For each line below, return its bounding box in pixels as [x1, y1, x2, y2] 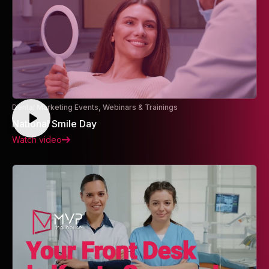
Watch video [12, 134, 62, 145]
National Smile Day [12, 117, 97, 130]
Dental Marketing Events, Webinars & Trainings [12, 102, 178, 112]
